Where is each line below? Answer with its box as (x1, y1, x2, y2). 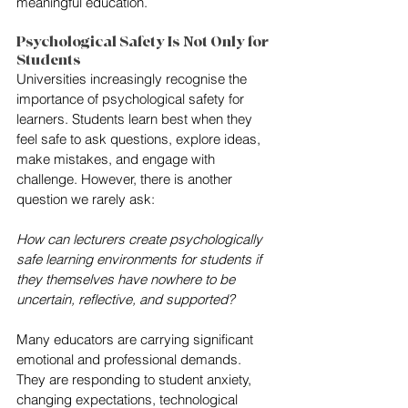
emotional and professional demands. (16, 351, 245, 369)
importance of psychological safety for (16, 90, 248, 108)
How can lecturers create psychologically (16, 230, 266, 249)
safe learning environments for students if (16, 250, 265, 269)
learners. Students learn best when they (16, 110, 256, 128)
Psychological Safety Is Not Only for (16, 33, 271, 52)
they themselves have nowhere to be (16, 270, 239, 289)
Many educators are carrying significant (16, 331, 257, 349)
